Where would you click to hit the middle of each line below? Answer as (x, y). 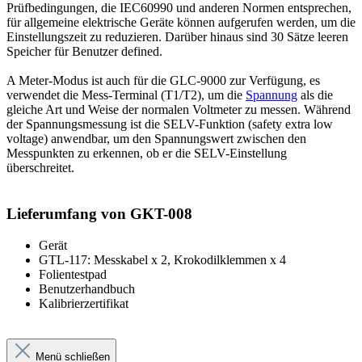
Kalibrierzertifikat (84, 303)
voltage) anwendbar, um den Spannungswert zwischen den (156, 139)
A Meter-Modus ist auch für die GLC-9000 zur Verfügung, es (163, 81)
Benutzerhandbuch (87, 288)
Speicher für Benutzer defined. (84, 52)
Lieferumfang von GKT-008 (99, 214)
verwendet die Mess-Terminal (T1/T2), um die (126, 95)
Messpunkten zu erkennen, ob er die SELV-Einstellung (147, 154)
